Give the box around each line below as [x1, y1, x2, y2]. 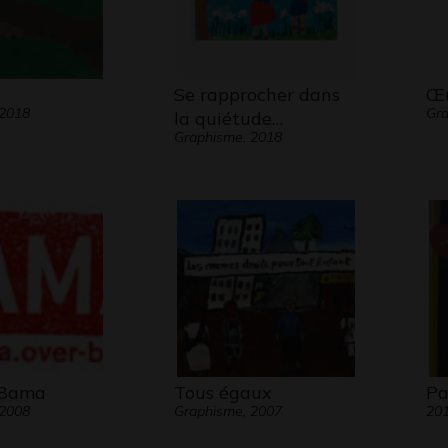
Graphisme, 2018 [173, 128, 282, 146]
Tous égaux [173, 381, 272, 404]
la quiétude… [173, 107, 283, 130]
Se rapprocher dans [173, 83, 340, 106]
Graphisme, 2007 [173, 402, 282, 420]
